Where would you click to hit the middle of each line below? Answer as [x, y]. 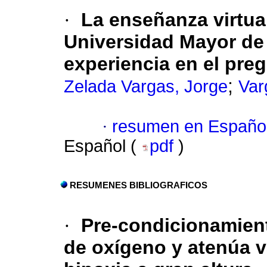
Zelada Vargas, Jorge [146, 87]
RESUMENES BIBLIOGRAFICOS [139, 186]
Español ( [103, 146]
